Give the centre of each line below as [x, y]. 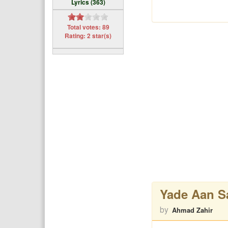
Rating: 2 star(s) [88, 36]
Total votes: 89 [88, 27]
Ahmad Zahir [192, 210]
